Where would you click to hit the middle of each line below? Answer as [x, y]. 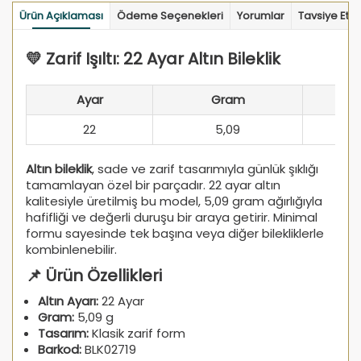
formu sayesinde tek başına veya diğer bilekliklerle [175, 234]
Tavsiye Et [324, 16]
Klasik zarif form [137, 334]
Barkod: [60, 350]
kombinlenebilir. [71, 250]
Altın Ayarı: [68, 301]
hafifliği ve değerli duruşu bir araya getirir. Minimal [172, 218]
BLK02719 [109, 350]
